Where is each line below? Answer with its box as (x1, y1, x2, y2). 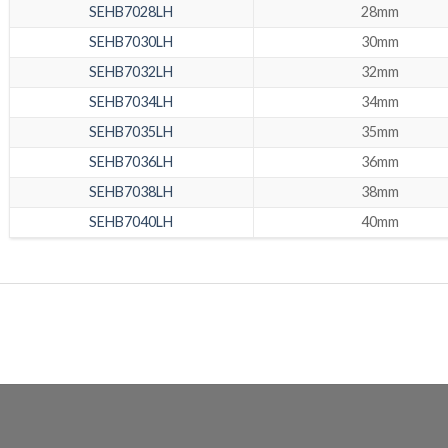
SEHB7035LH (89, 123, 173, 141)
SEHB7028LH (89, 3, 173, 21)
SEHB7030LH (89, 33, 173, 51)
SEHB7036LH (89, 153, 173, 171)
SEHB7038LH (89, 183, 173, 201)
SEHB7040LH (89, 213, 173, 231)
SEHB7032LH (89, 63, 173, 81)
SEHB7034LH (89, 93, 173, 111)
